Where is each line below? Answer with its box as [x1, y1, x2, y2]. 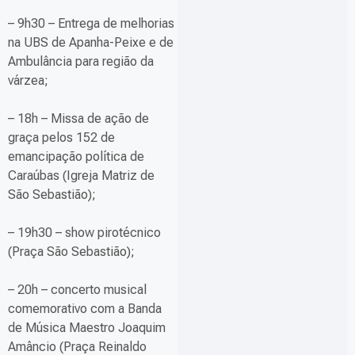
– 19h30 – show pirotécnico [8, 225, 161, 241]
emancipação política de [8, 149, 144, 165]
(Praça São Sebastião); [8, 244, 135, 260]
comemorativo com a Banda [8, 301, 162, 317]
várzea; [8, 73, 48, 89]
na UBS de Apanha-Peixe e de [8, 35, 174, 51]
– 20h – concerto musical [8, 282, 147, 298]
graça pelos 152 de [8, 130, 115, 146]
